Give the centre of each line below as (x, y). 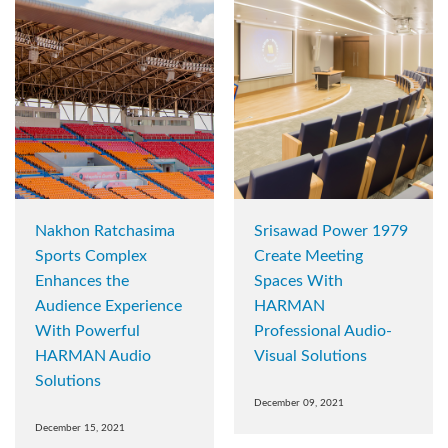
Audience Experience (108, 306)
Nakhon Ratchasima (105, 231)
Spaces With (298, 281)
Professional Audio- (323, 331)
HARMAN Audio (93, 356)
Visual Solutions (310, 356)
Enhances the (82, 281)
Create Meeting (308, 256)
